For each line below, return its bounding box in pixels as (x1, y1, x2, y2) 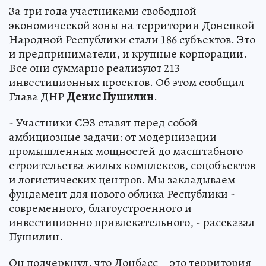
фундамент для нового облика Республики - (9, 185, 235, 202)
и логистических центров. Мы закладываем (9, 171, 235, 188)
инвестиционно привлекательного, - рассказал (9, 214, 255, 230)
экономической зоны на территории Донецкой (9, 17, 255, 33)
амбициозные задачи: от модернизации (9, 128, 217, 145)
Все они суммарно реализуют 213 (9, 59, 180, 76)
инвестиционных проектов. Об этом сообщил (9, 74, 245, 90)
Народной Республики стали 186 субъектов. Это (9, 31, 255, 47)
